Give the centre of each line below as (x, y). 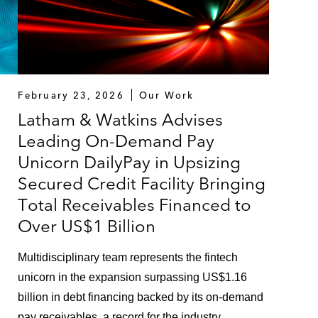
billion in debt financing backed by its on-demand (141, 297)
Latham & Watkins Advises (121, 119)
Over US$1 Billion (87, 226)
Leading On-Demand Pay (116, 141)
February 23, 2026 (71, 95)
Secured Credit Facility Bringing (142, 183)
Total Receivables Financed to (135, 204)
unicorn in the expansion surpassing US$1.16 (133, 277)
